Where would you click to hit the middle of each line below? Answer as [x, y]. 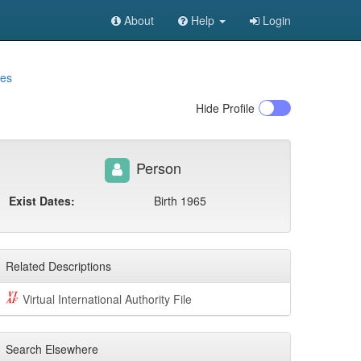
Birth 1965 [180, 201]
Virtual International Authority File [107, 299]
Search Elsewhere [52, 349]
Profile [237, 108]
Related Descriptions [58, 266]
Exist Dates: [42, 201]
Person [156, 168]
